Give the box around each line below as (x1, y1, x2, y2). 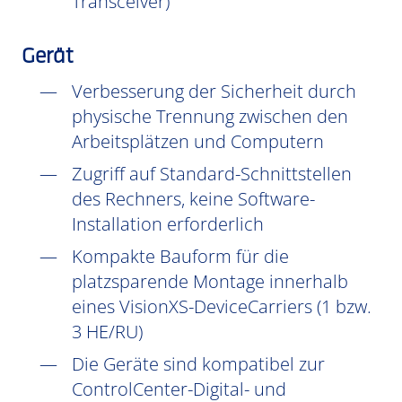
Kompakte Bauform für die (72, 244, 289, 268)
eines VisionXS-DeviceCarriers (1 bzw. (72, 294, 371, 319)
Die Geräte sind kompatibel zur (72, 352, 325, 376)
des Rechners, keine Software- (72, 187, 315, 211)
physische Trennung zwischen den (72, 104, 348, 128)
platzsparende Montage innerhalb (72, 269, 348, 293)
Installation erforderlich (72, 212, 264, 236)
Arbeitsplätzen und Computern (72, 129, 324, 153)
